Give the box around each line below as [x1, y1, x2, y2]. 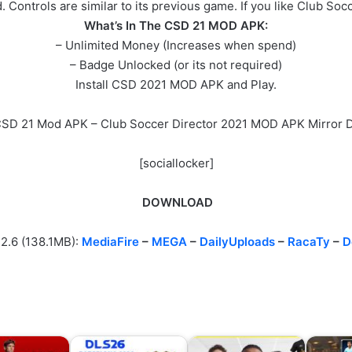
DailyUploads [200, 234, 275, 250]
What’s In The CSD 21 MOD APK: [84, 18, 268, 34]
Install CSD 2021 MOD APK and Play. [75, 77, 277, 93]
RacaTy [288, 234, 330, 250]
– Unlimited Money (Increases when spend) [56, 38, 296, 53]
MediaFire [82, 234, 139, 250]
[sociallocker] [138, 156, 214, 171]
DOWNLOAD [139, 195, 213, 211]
